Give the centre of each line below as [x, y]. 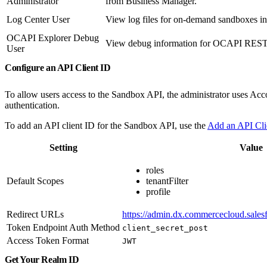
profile [158, 191]
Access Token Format [48, 240]
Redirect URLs [35, 214]
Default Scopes [35, 181]
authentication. [32, 105]
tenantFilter [167, 181]
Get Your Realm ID [43, 259]
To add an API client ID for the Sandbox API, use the [106, 125]
